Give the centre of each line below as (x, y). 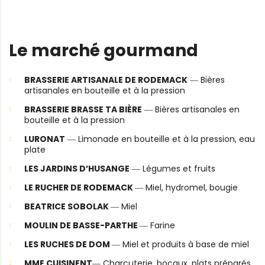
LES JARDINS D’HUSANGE (77, 169)
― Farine (157, 226)
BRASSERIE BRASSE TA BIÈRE (83, 110)
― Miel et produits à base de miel (180, 245)
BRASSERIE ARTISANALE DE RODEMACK (106, 80)
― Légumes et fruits (172, 169)
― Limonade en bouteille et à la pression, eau (160, 139)
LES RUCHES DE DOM (68, 245)
